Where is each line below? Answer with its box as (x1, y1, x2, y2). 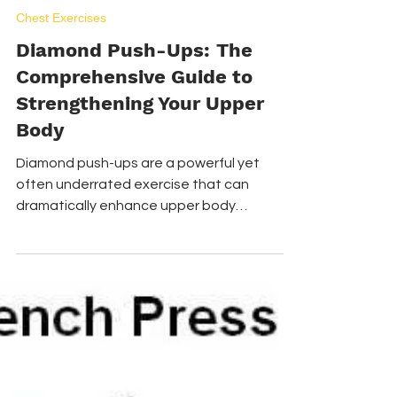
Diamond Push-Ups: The (16, 117, 253, 139)
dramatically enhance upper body (16, 276, 236, 291)
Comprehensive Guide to (16, 144, 253, 166)
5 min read (58, 66, 111, 79)
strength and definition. (16, 298, 169, 312)
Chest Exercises (16, 89, 106, 103)
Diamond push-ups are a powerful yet (16, 234, 260, 248)
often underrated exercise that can (16, 255, 249, 269)
